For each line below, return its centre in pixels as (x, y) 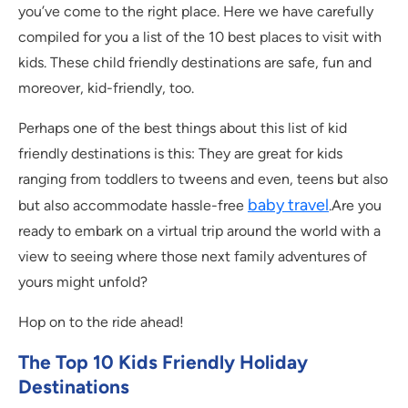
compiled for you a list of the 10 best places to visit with (200, 37)
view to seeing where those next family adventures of (193, 257)
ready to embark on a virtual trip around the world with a (199, 231)
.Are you (355, 206)
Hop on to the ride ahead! (101, 322)
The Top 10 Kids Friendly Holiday (163, 362)
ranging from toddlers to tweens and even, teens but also (203, 179)
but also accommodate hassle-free (133, 206)
